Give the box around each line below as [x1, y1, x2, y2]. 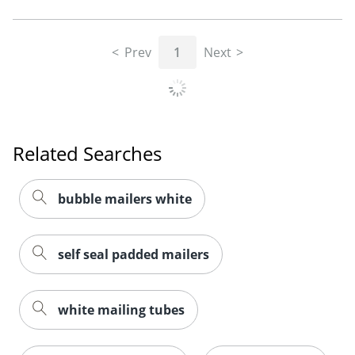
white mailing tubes [58, 300, 185, 319]
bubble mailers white [58, 189, 192, 208]
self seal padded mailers [58, 245, 209, 263]
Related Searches [13, 139, 162, 166]
